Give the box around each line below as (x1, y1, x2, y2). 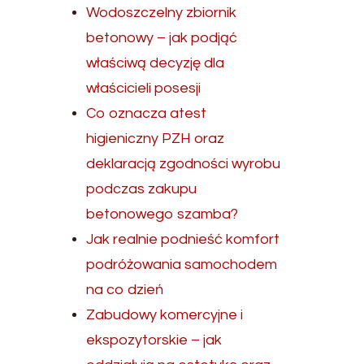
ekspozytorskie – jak (86, 332, 223, 348)
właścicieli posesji (86, 80, 201, 96)
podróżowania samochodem (86, 257, 278, 272)
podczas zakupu (86, 181, 197, 197)
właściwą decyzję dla (86, 55, 225, 71)
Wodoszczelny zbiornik (86, 5, 237, 20)
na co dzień (86, 282, 164, 297)
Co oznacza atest (86, 106, 207, 121)
